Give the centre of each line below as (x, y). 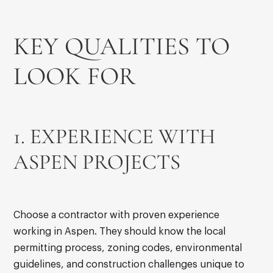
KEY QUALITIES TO (122, 47)
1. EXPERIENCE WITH (115, 137)
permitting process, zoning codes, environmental (128, 248)
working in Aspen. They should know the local (120, 232)
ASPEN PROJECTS (97, 162)
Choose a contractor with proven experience (117, 215)
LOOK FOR (75, 76)
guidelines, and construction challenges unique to (129, 265)
